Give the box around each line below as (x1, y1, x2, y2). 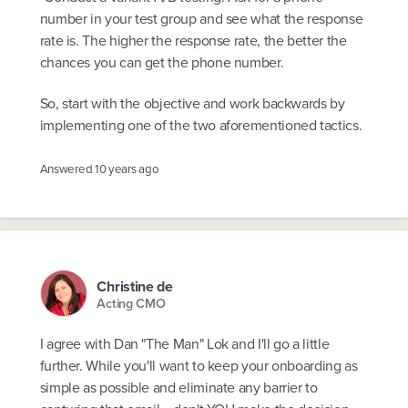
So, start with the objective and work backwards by (39, 93, 345, 115)
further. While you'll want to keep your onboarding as (39, 355, 358, 377)
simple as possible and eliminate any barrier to (39, 377, 318, 399)
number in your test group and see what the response (39, 7, 363, 29)
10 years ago (94, 160, 159, 178)
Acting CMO (97, 293, 166, 314)
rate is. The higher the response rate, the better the (39, 29, 347, 51)
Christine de (97, 275, 173, 297)
